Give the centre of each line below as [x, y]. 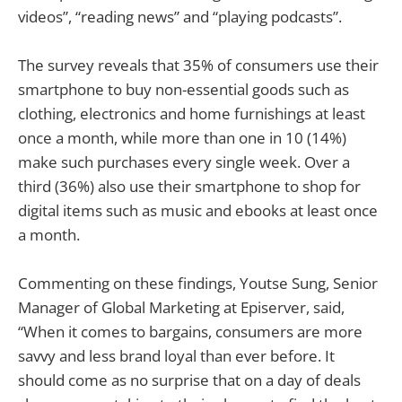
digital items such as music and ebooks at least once [198, 210]
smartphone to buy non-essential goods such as [184, 89]
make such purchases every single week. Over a [184, 162]
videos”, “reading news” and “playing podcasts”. [180, 16]
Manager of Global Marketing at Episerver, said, [181, 307]
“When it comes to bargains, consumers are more [190, 331]
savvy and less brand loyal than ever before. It [176, 355]
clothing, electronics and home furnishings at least [192, 113]
